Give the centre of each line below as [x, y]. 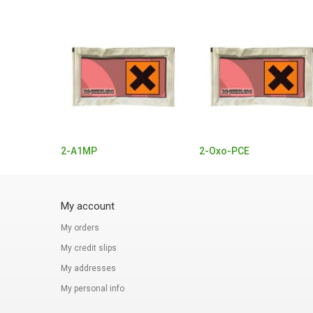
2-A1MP [79, 151]
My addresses [88, 268]
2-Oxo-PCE [224, 151]
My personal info [93, 288]
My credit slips [89, 248]
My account [88, 206]
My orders [80, 227]
